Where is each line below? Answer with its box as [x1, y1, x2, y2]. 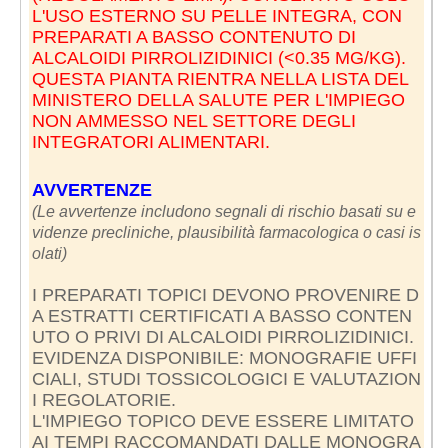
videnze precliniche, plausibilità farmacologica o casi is [31, 223, 421, 241]
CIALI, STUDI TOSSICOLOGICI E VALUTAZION [31, 368, 421, 389]
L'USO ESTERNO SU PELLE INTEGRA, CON [31, 5, 402, 26]
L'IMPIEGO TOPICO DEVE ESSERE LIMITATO [31, 410, 414, 431]
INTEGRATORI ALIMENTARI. [31, 131, 270, 152]
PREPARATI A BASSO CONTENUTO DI [31, 26, 356, 47]
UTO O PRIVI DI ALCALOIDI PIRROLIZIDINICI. [31, 326, 414, 347]
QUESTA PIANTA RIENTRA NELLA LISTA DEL [31, 68, 408, 89]
